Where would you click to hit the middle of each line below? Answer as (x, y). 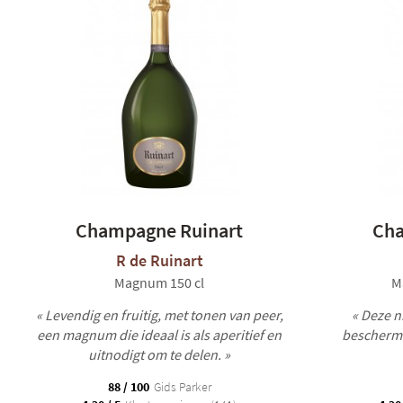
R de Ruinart (159, 260)
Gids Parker (181, 387)
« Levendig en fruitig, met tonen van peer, (159, 315)
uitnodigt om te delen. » (159, 354)
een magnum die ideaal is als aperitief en (159, 335)
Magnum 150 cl (159, 282)
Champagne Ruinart (159, 230)
